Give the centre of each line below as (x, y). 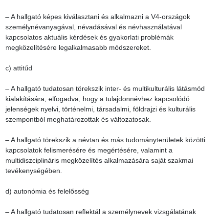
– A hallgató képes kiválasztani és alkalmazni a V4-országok (98, 17)
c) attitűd (19, 68)
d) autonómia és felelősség (47, 191)
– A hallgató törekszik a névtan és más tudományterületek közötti (105, 140)
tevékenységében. (33, 171)
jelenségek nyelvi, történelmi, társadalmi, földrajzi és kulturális (100, 109)
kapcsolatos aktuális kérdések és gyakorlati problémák (89, 37)
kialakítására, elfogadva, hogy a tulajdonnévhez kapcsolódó (97, 99)
